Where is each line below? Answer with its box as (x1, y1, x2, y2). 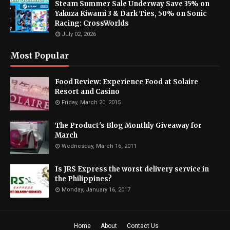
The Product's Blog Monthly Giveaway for (55, 121, 202, 130)
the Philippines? (55, 175, 112, 184)
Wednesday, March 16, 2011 (62, 143, 137, 150)
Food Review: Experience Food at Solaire (55, 78, 198, 87)
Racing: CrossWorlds (55, 19, 129, 28)
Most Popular (10, 50, 69, 61)
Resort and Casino (55, 87, 120, 97)
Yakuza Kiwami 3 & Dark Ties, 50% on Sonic (55, 9, 207, 18)
